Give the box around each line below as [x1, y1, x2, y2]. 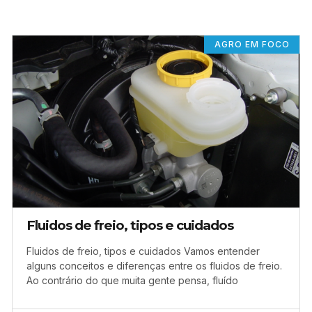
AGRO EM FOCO [214, 38, 290, 49]
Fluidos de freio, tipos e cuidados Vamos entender [26, 244, 260, 257]
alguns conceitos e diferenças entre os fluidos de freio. [26, 259, 282, 272]
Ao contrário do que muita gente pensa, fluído [26, 274, 238, 286]
